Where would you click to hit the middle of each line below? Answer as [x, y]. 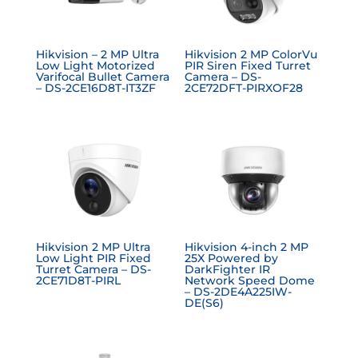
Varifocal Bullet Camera [102, 77]
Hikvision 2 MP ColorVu [251, 55]
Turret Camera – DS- [93, 269]
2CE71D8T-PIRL [78, 280]
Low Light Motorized [95, 66]
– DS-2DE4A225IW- [239, 291]
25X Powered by [232, 258]
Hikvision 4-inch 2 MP [247, 247]
